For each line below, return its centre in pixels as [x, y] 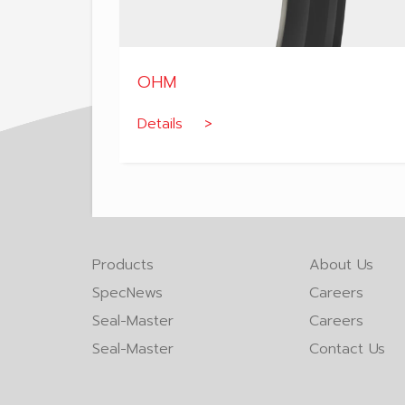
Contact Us [347, 348]
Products [123, 264]
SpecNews [127, 292]
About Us [341, 264]
